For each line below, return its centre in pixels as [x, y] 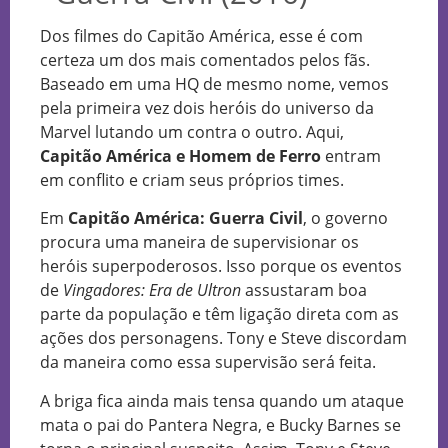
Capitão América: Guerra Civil [185, 218]
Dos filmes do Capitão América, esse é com [201, 35]
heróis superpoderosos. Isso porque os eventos [221, 266]
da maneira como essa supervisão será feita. [208, 362]
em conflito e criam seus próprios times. [194, 179]
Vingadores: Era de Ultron [152, 290]
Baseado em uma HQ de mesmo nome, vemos [214, 83]
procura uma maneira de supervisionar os [199, 242]
